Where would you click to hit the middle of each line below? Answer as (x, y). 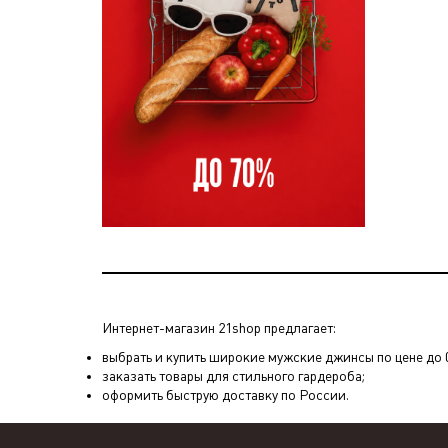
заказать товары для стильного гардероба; (233, 375)
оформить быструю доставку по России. (225, 394)
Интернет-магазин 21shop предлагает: (219, 327)
